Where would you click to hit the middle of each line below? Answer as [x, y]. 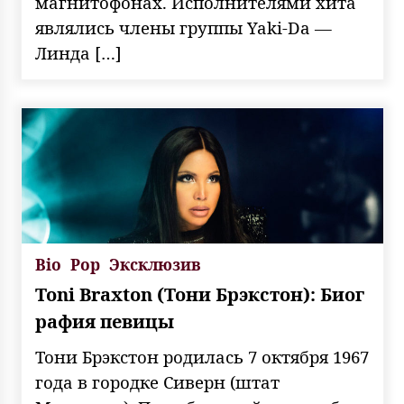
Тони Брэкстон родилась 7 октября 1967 [202, 357]
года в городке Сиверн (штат [157, 382]
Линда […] [78, 53]
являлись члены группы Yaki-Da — [183, 28]
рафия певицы [104, 321]
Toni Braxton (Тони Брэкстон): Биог [199, 294]
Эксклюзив [155, 264]
